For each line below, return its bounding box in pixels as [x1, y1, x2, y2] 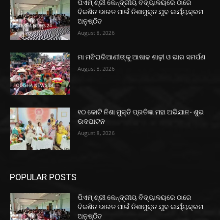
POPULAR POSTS [10, 171, 77, 182]
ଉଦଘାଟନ [78, 117, 106, 126]
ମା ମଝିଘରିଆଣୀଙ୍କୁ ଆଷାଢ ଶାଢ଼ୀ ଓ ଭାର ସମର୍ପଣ [78, 53, 206, 61]
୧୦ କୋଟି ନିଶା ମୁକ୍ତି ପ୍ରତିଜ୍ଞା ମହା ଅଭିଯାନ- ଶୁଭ [78, 108, 204, 116]
